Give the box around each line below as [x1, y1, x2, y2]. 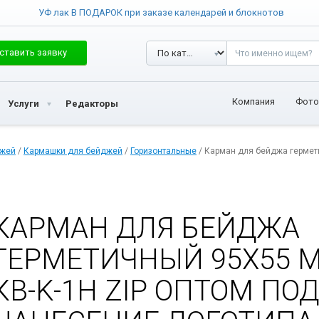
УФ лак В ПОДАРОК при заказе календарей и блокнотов [38, 7, 284, 18]
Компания [232, 96, 275, 107]
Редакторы [66, 98, 118, 109]
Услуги [8, 98, 39, 109]
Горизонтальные [130, 146, 197, 156]
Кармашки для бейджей [23, 146, 122, 156]
